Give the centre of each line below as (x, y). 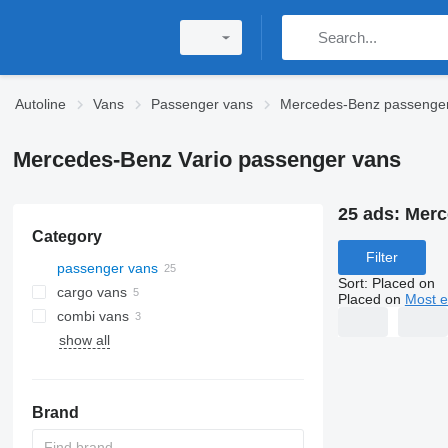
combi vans (92, 316)
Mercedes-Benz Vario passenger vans (206, 159)
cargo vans (91, 292)
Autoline (40, 104)
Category (66, 236)
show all (84, 340)
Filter (381, 257)
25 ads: (371, 214)
